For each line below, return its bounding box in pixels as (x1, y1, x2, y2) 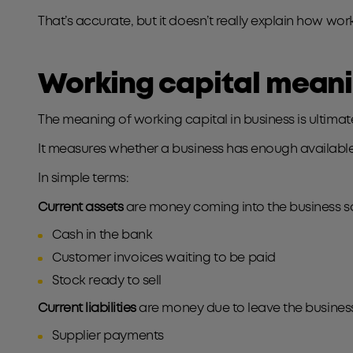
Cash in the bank (52, 229, 153, 241)
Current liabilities (38, 303, 136, 314)
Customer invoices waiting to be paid (52, 252, 276, 264)
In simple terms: (38, 173, 132, 184)
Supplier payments (52, 330, 164, 342)
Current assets (38, 202, 124, 214)
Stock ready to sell (52, 275, 165, 287)
